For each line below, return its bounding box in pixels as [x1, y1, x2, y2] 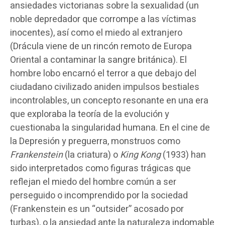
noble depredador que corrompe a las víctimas [10, 12, 196, 26]
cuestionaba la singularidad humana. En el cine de [10, 121, 210, 135]
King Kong [120, 148, 161, 162]
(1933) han [161, 148, 206, 162]
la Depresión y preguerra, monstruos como [10, 134, 180, 148]
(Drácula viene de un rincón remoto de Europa [10, 39, 192, 53]
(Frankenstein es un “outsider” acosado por [10, 202, 184, 216]
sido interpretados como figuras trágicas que [10, 161, 191, 175]
